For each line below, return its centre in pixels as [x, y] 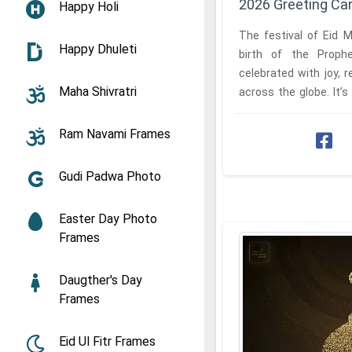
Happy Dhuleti [98, 49]
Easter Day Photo [108, 219]
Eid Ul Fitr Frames [107, 341]
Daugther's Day [101, 280]
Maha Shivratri [98, 92]
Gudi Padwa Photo [110, 176]
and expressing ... [282, 110]
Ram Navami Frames [115, 134]
